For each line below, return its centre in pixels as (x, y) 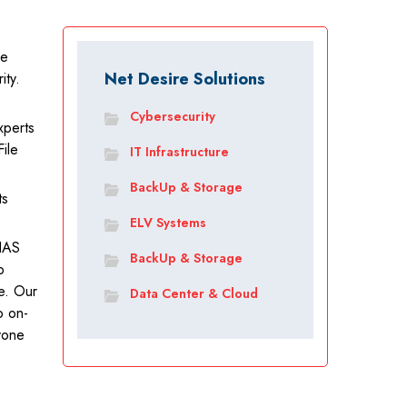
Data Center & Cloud (194, 293)
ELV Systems (168, 223)
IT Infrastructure (179, 152)
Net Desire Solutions (184, 79)
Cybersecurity (172, 116)
